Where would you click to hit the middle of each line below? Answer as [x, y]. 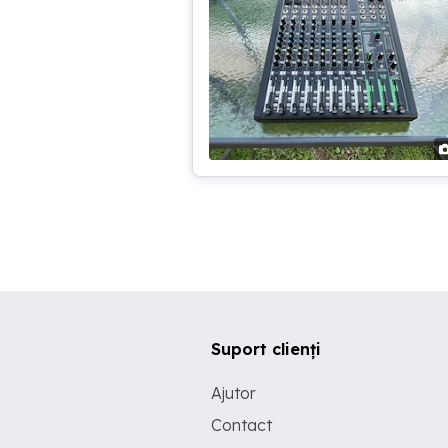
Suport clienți [266, 349]
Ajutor [233, 393]
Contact [241, 425]
